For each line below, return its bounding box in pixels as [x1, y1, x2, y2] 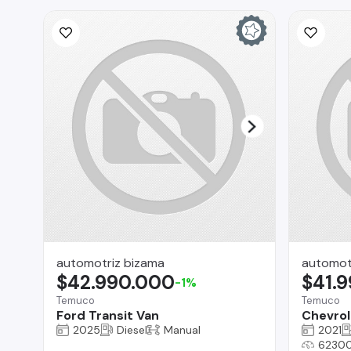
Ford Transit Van [56, 306, 159, 324]
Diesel [117, 322, 147, 337]
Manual [164, 322, 201, 337]
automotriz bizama [56, 254, 165, 271]
